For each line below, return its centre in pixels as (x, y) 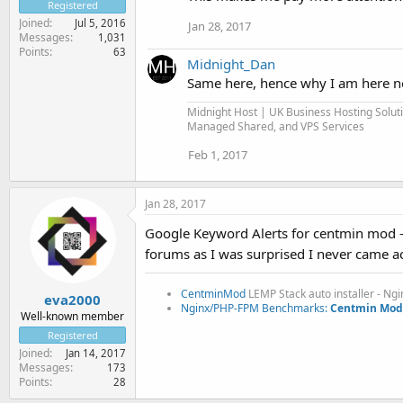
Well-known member (72, 316)
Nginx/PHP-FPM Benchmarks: (255, 308)
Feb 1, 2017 (218, 155)
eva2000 (72, 299)
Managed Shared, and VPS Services (276, 126)
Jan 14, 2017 (96, 353)
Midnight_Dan (231, 64)
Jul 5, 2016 (100, 22)
